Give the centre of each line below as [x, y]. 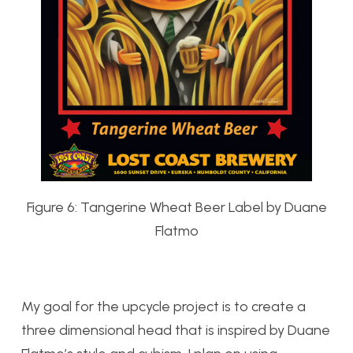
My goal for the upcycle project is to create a [163, 307]
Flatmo [176, 231]
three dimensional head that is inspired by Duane [176, 331]
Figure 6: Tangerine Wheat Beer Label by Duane [176, 208]
